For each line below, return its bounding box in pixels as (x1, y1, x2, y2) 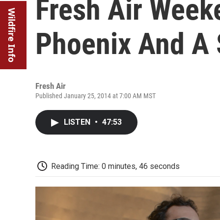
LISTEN (64, 117, 92, 127)
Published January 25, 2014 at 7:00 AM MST (35, 92, 156, 100)
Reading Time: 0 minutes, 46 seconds (51, 162, 180, 171)
